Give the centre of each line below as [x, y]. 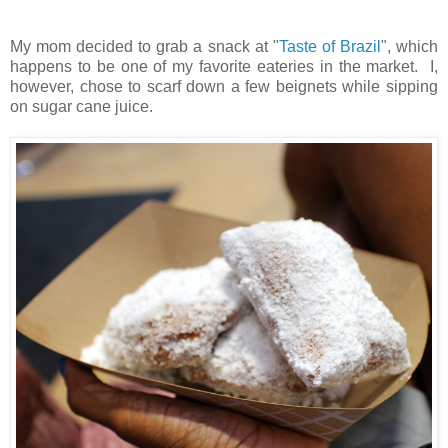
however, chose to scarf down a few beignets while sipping [224, 86]
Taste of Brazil [329, 46]
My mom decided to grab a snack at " [144, 46]
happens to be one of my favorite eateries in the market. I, [224, 66]
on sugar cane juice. [81, 106]
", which [409, 46]
